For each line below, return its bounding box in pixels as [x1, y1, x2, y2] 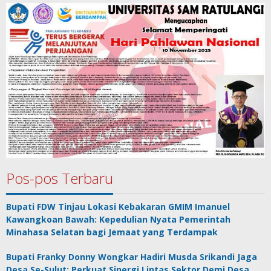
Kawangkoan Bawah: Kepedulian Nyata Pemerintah [6, 213, 230, 225]
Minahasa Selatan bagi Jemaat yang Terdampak [6, 226, 218, 238]
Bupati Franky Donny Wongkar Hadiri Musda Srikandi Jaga [6, 250, 257, 263]
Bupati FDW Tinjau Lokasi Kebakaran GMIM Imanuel [6, 200, 230, 212]
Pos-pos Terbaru [6, 168, 113, 188]
